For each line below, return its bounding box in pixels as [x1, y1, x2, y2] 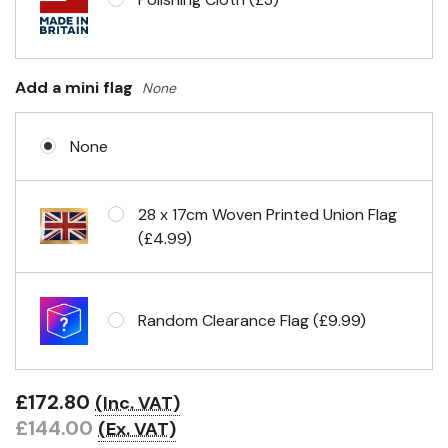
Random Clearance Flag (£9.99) [138, 310, 366, 331]
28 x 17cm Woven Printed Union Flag [138, 204, 397, 225]
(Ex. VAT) [98, 417, 176, 441]
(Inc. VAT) [95, 391, 180, 415]
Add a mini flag [15, 77, 137, 98]
